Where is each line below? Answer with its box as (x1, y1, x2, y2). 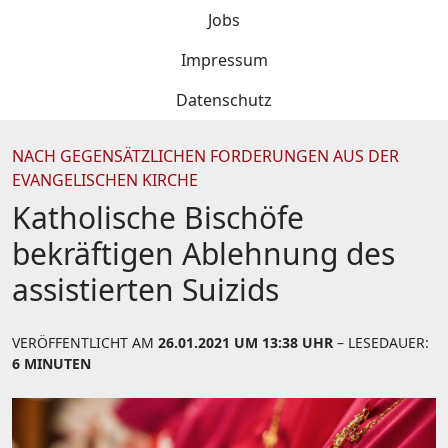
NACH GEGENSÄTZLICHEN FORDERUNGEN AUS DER (12, 145, 399, 167)
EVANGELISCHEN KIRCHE (12, 169, 198, 191)
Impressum (180, 49, 268, 71)
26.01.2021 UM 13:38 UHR (158, 333, 333, 352)
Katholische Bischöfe (12, 197, 304, 238)
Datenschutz (176, 89, 272, 111)
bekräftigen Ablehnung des (12, 233, 395, 274)
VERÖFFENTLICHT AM (12, 333, 158, 352)
